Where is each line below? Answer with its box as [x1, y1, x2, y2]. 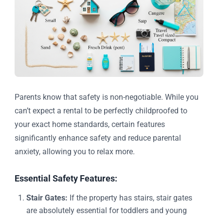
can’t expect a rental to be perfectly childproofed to [15, 106, 187, 116]
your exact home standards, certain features [15, 120, 165, 129]
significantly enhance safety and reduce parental [15, 133, 181, 143]
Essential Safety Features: [15, 173, 117, 184]
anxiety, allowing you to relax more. [15, 147, 135, 157]
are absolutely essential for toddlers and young [26, 206, 187, 216]
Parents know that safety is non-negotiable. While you [15, 92, 199, 102]
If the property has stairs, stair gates [68, 193, 192, 203]
